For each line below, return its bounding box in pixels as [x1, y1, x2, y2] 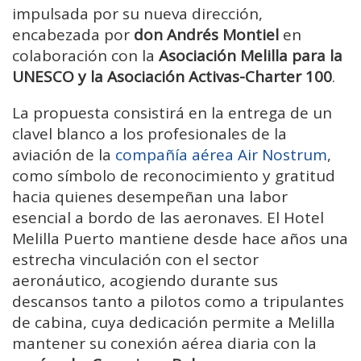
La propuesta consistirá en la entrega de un [12, 102, 332, 123]
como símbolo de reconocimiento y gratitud [12, 164, 335, 186]
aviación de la [12, 143, 115, 165]
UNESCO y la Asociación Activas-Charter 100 [12, 65, 332, 87]
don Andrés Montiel [134, 23, 279, 45]
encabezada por [12, 23, 134, 45]
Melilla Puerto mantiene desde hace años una [12, 227, 348, 249]
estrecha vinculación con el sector [12, 248, 259, 270]
